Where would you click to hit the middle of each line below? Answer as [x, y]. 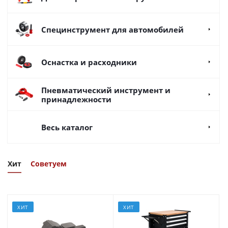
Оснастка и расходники [89, 62]
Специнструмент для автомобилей [112, 29]
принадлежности [76, 99]
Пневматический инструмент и [106, 90]
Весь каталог [67, 127]
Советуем [49, 163]
